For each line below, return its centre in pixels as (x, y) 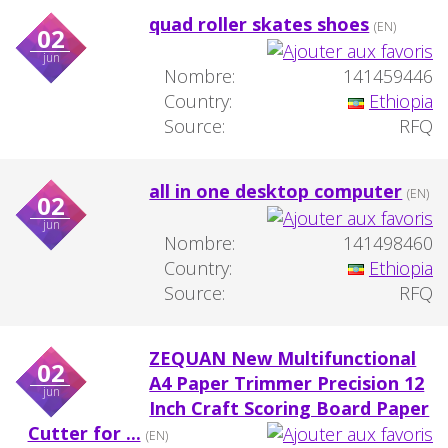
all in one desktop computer (276, 191)
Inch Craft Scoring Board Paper (289, 407)
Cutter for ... (84, 432)
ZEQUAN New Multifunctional (283, 357)
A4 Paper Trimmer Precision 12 (287, 382)
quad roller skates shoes (259, 24)
